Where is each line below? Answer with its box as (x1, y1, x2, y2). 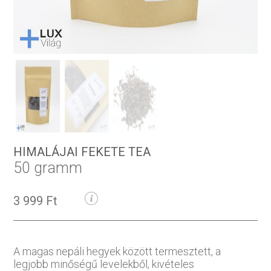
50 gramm (13, 159, 83, 177)
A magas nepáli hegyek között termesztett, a (13, 245, 221, 258)
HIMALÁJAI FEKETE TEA (13, 145, 151, 160)
